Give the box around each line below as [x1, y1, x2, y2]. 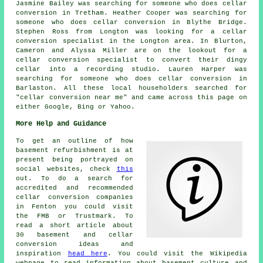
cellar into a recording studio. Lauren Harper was [16, 66, 247, 73]
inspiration [16, 250, 68, 258]
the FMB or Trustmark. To [16, 213, 133, 220]
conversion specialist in [16, 38, 117, 45]
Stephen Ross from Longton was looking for [16, 28, 211, 36]
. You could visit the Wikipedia [107, 250, 247, 258]
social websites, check [16, 166, 117, 173]
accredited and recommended [16, 184, 133, 192]
